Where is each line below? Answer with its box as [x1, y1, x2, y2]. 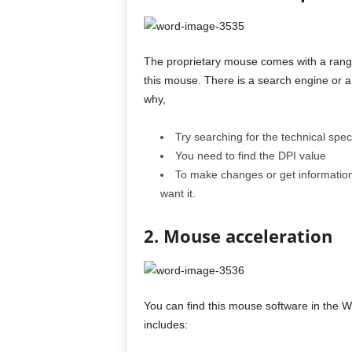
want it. [159, 187, 196, 200]
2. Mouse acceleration [143, 224, 332, 247]
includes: [143, 318, 188, 331]
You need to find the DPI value [174, 149, 326, 162]
